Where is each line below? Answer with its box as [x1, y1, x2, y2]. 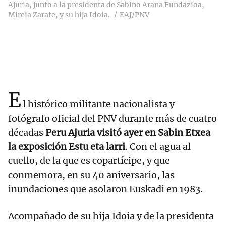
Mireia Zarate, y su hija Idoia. [8, 10, 110, 20]
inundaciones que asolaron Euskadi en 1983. [8, 183, 203, 195]
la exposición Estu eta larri [8, 141, 125, 153]
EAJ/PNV [120, 10, 149, 20]
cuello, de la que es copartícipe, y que [8, 155, 170, 167]
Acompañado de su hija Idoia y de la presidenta [8, 210, 214, 222]
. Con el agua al [125, 141, 191, 153]
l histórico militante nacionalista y [23, 98, 175, 110]
